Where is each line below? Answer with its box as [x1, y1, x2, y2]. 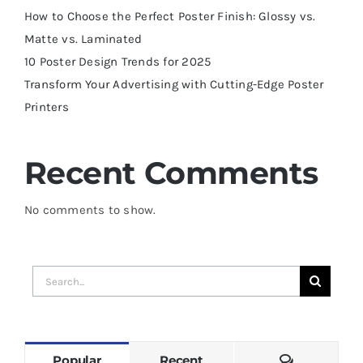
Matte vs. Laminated [24, 31, 143, 46]
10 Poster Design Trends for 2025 [24, 53, 211, 69]
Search [32, 269, 71, 284]
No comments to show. [24, 203, 156, 217]
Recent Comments [24, 153, 318, 192]
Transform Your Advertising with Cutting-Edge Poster [24, 76, 324, 92]
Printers [24, 99, 69, 114]
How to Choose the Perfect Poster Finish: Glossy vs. [24, 8, 316, 23]
